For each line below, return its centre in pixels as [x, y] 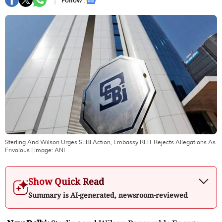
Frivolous [17, 150]
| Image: [42, 150]
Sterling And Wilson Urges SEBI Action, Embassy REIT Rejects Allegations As [110, 142]
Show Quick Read [66, 181]
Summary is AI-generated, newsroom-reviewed [108, 195]
